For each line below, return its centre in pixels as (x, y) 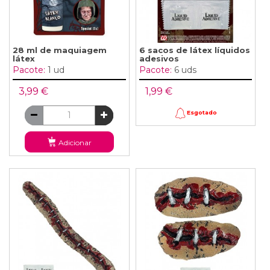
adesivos (159, 58)
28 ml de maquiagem (60, 50)
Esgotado (202, 112)
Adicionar (75, 142)
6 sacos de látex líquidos (194, 50)
